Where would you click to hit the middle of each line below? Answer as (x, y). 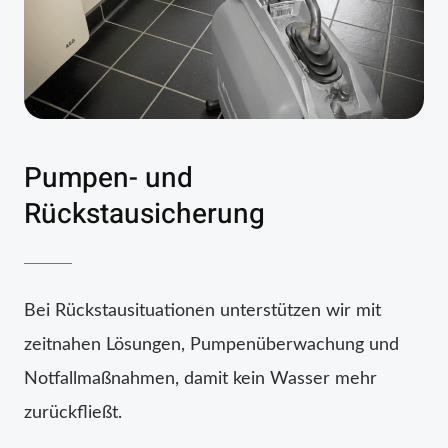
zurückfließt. (73, 412)
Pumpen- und (108, 178)
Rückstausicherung (144, 214)
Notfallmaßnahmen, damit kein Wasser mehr (200, 378)
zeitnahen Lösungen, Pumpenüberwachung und (211, 344)
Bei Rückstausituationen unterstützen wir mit (202, 310)
